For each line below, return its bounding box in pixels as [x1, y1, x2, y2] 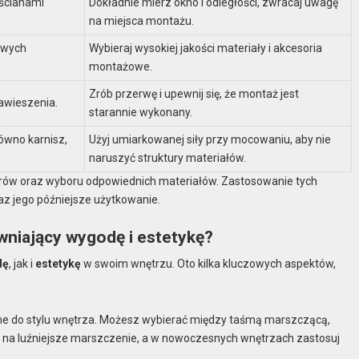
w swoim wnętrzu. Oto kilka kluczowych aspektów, [81, 257, 337, 271]
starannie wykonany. [89, 105, 193, 119]
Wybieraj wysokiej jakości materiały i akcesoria [89, 41, 323, 54]
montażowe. [89, 59, 153, 73]
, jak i [9, 257, 36, 271]
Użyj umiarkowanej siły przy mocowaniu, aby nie [89, 132, 332, 146]
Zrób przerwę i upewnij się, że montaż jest [89, 87, 300, 100]
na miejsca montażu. [89, 14, 195, 27]
